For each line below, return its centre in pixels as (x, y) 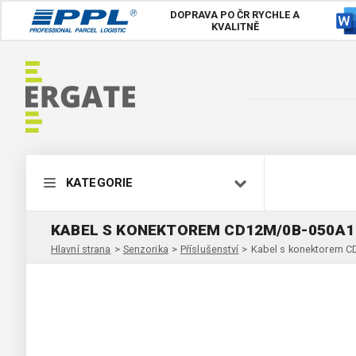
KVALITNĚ (235, 27)
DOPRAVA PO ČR (210, 15)
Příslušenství (209, 249)
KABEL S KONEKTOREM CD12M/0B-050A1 (203, 230)
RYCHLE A (275, 15)
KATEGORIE (100, 183)
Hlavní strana (81, 249)
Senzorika (145, 249)
